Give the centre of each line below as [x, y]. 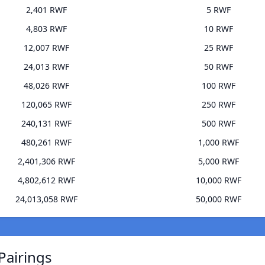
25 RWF [219, 48]
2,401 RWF [46, 10]
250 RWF [219, 105]
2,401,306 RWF [46, 161]
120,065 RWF [46, 105]
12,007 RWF [46, 48]
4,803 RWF [46, 29]
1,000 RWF [219, 143]
